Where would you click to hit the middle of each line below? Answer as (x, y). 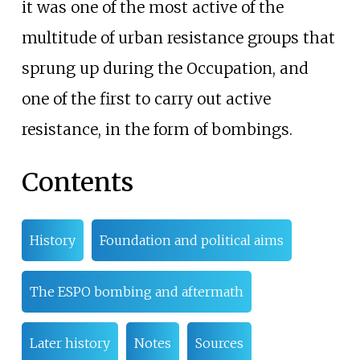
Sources (219, 344)
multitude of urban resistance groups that (178, 38)
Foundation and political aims (191, 241)
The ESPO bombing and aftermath (136, 292)
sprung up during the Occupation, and (165, 69)
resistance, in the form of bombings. (157, 130)
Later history (70, 344)
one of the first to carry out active (146, 99)
